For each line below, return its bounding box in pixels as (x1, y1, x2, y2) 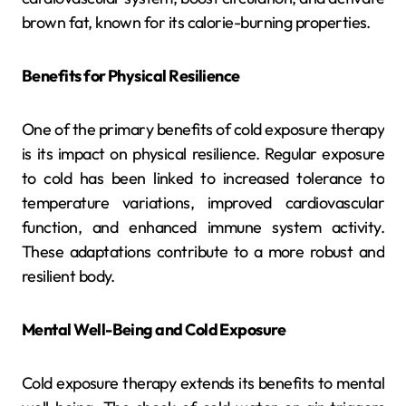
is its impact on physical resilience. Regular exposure (22, 142, 384, 164)
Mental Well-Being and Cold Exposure (22, 318, 286, 340)
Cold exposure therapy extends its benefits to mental (22, 372, 384, 393)
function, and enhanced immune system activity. (22, 216, 384, 237)
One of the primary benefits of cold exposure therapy (22, 118, 384, 140)
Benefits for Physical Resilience (22, 64, 240, 86)
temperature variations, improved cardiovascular (22, 191, 384, 213)
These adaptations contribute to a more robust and (22, 240, 384, 262)
